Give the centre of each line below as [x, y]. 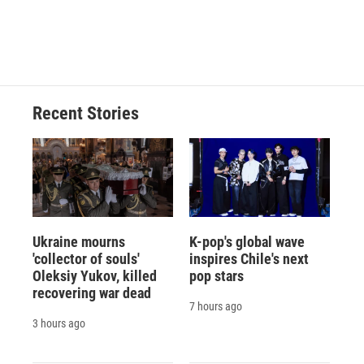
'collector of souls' [86, 258]
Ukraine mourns [79, 241]
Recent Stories [86, 114]
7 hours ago [215, 306]
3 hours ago [59, 323]
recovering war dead [92, 292]
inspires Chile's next [249, 258]
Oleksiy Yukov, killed [95, 275]
